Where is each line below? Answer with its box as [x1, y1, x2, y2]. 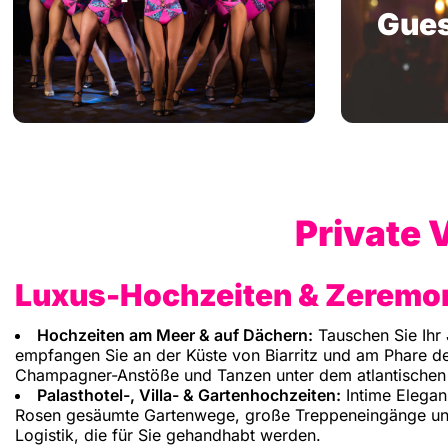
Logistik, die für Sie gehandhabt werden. [15, 425, 321, 446]
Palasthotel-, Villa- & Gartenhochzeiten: [37, 385, 341, 406]
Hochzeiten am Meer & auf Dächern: [37, 325, 313, 346]
